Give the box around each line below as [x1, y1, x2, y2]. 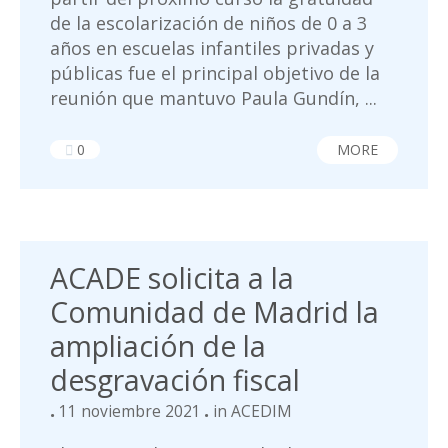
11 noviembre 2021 [59, 400, 201, 422]
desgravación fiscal [50, 361, 300, 399]
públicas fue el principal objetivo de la [50, 61, 380, 85]
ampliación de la [50, 327, 266, 365]
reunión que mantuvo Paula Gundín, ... [50, 86, 377, 110]
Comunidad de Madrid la [50, 293, 379, 331]
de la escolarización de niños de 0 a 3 [50, 11, 367, 35]
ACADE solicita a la [50, 259, 294, 297]
